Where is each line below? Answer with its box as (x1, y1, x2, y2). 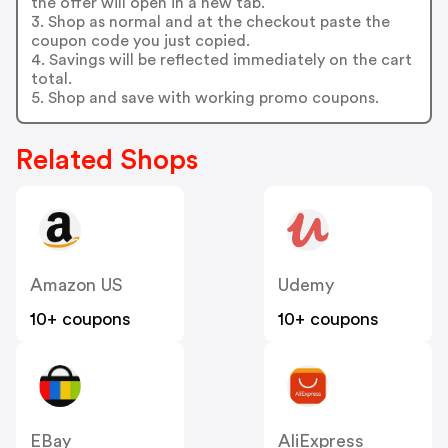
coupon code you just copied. (30, 32, 250, 49)
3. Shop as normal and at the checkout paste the (30, 13, 390, 30)
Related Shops (16, 146, 198, 175)
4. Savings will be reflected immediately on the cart (30, 51, 412, 68)
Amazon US (30, 276, 123, 295)
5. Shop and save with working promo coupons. (30, 89, 379, 106)
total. (30, 70, 72, 87)
